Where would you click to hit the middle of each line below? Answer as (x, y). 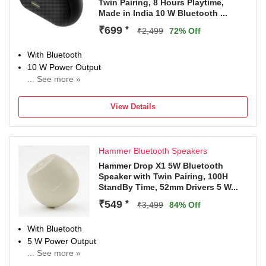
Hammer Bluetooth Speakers (153, 151)
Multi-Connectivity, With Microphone (94, 90)
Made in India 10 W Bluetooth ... (163, 13)
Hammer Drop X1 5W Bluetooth (161, 166)
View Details (133, 107)
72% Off (185, 31)
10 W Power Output (64, 67)
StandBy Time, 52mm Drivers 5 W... (168, 187)
